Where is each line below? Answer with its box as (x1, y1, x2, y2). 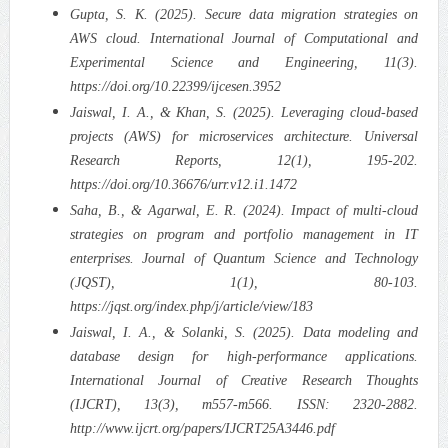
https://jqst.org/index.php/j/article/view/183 (69, 298, 313, 314)
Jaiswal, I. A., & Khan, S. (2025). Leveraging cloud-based (69, 104, 419, 120)
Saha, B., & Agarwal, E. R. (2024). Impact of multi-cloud (69, 202, 419, 218)
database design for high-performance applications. (69, 348, 419, 364)
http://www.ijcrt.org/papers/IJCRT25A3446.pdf (69, 420, 335, 436)
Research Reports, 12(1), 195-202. (69, 152, 419, 168)
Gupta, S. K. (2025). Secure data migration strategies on (69, 6, 419, 22)
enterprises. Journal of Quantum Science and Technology (69, 250, 419, 266)
